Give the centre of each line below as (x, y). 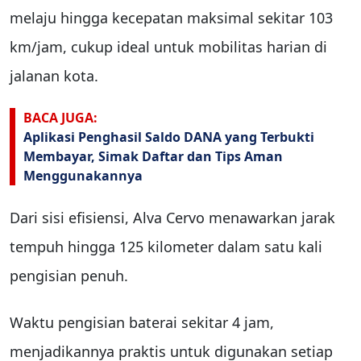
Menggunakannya (83, 175)
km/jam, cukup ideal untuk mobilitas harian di (168, 46)
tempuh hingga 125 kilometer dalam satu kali (166, 247)
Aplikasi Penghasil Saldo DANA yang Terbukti (169, 137)
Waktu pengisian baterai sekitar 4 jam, (142, 323)
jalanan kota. (54, 75)
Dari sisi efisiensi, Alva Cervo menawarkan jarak (172, 218)
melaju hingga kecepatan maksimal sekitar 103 (171, 17)
